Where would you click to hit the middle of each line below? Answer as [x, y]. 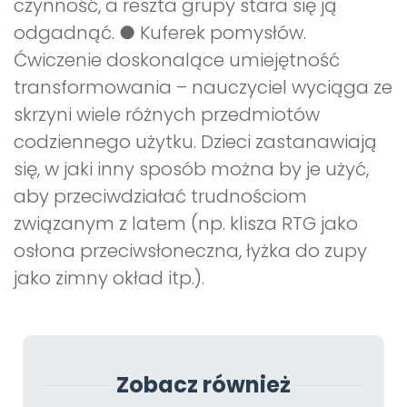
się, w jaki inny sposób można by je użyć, [191, 169]
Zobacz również [203, 385]
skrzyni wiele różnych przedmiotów [167, 115]
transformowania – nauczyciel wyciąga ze [203, 88]
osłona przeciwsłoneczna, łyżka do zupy [190, 251]
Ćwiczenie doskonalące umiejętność [177, 60]
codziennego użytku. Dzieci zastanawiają [195, 142]
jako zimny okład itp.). [109, 278]
